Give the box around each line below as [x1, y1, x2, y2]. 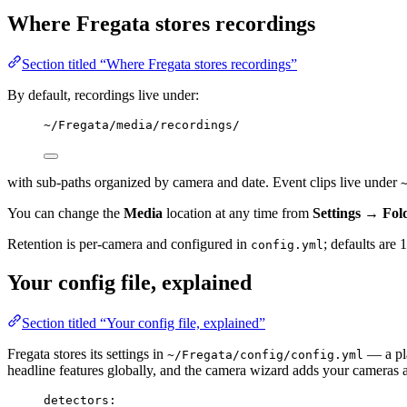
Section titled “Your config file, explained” [22, 314, 265, 331]
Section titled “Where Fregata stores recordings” [22, 55, 297, 72]
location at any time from [163, 204, 313, 221]
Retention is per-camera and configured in [7, 235, 251, 252]
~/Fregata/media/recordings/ [44, 117, 240, 132]
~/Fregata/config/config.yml [167, 347, 363, 362]
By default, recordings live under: [7, 86, 199, 103]
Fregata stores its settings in [7, 345, 167, 362]
